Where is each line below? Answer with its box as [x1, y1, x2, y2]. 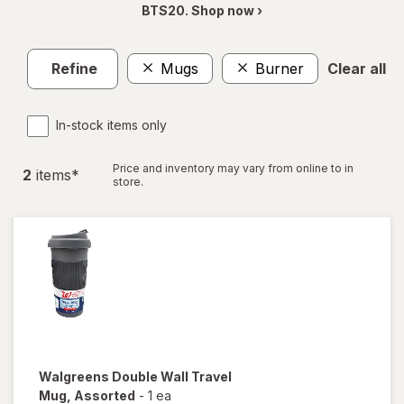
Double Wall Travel [112, 368, 232, 384]
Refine [51, 60, 97, 78]
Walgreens [39, 368, 112, 384]
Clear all [327, 60, 386, 78]
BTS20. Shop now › [142, 2, 262, 18]
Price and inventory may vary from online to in [113, 161, 353, 175]
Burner [255, 60, 304, 78]
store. [113, 174, 143, 188]
